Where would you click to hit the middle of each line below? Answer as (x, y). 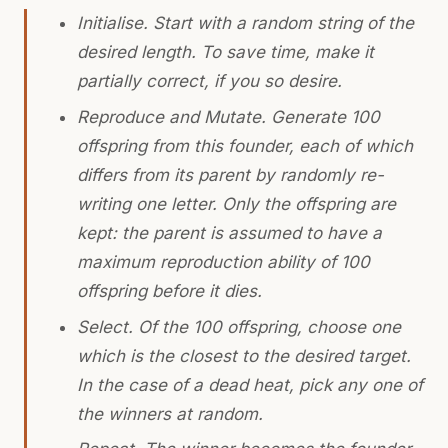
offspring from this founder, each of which (244, 145)
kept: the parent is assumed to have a (229, 232)
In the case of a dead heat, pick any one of (249, 384)
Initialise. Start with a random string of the (245, 23)
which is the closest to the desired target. (243, 355)
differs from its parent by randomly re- (230, 174)
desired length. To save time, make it (225, 52)
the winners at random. (169, 413)
